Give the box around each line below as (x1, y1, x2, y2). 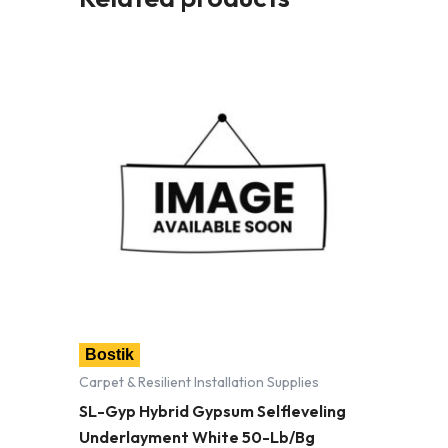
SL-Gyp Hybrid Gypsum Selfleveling (79, 400, 346, 421)
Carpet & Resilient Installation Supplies (79, 372, 319, 391)
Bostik (85, 345, 134, 363)
